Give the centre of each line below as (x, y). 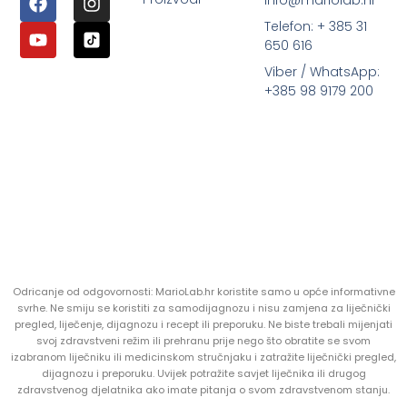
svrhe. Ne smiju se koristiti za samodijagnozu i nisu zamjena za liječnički (203, 308)
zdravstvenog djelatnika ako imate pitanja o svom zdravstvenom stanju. (203, 389)
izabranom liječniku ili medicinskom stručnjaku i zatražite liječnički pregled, (203, 357)
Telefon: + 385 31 (316, 27)
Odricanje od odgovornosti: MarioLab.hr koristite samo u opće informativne (203, 291)
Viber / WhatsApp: (323, 72)
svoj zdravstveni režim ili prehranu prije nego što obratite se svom (203, 340)
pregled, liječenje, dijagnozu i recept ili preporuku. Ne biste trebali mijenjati (203, 324)
